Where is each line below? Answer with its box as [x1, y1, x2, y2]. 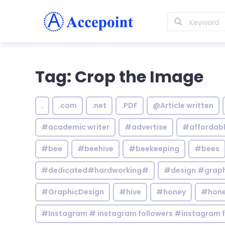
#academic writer [41, 122, 109, 132]
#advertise [125, 122, 167, 132]
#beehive [77, 144, 114, 154]
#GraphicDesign [41, 187, 104, 197]
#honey [156, 187, 186, 197]
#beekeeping [129, 144, 179, 154]
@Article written [153, 100, 213, 110]
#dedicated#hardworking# [41, 165, 149, 175]
